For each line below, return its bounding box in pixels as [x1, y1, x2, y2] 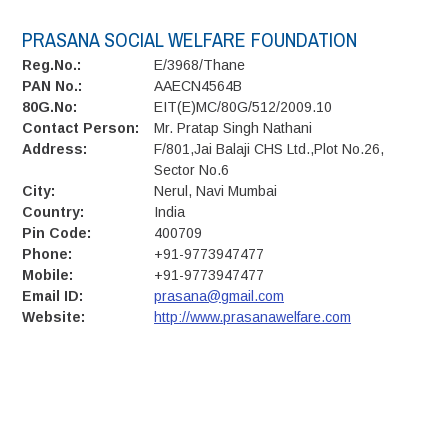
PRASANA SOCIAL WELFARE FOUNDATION [22, 26, 358, 54]
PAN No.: [22, 78, 83, 95]
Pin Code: [22, 225, 92, 242]
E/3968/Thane [154, 57, 246, 74]
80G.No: [22, 99, 78, 116]
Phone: [22, 246, 73, 263]
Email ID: [22, 288, 84, 305]
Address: [22, 141, 88, 158]
